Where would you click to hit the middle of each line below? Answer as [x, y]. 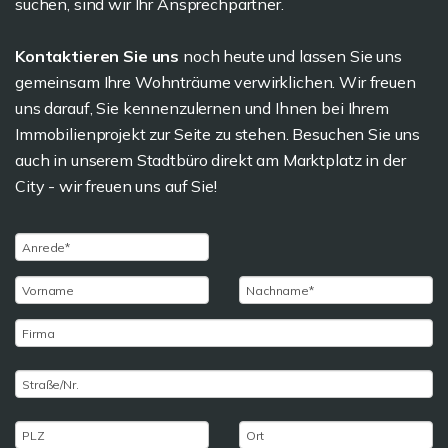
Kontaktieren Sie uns [97, 56]
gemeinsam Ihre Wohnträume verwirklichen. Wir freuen [215, 82]
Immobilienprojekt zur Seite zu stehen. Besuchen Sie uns [218, 134]
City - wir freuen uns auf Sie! [116, 186]
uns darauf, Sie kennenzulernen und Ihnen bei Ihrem [202, 108]
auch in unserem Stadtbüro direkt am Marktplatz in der [210, 160]
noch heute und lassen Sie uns [290, 56]
